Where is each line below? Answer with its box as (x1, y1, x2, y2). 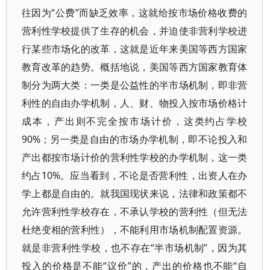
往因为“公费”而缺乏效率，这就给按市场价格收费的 (22, 6, 248, 19)
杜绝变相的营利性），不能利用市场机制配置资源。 (22, 223, 248, 236)
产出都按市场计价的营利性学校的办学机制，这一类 (22, 151, 248, 164)
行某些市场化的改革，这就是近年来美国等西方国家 (22, 42, 248, 55)
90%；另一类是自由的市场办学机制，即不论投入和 (22, 133, 248, 146)
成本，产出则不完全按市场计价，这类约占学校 (22, 115, 248, 128)
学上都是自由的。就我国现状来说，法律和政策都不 (22, 187, 248, 200)
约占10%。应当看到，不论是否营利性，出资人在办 (22, 169, 248, 182)
